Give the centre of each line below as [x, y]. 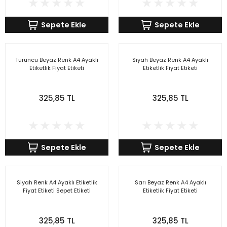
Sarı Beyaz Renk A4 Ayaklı [170, 182]
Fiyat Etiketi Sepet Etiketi [57, 191]
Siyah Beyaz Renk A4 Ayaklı [170, 60]
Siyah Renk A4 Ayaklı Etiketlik [57, 182]
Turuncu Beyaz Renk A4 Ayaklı [57, 60]
